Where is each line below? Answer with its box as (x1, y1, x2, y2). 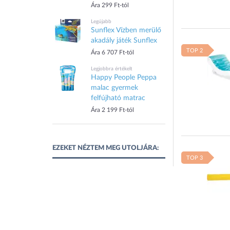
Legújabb (91, 19, 111, 24)
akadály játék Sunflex (91, 37, 157, 44)
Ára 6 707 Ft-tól (91, 49, 134, 55)
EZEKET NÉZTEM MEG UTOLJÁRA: (52, 145, 159, 151)
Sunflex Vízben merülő (91, 27, 161, 34)
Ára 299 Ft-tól (91, 2, 129, 8)
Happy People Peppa (91, 74, 157, 81)
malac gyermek (91, 84, 138, 91)
